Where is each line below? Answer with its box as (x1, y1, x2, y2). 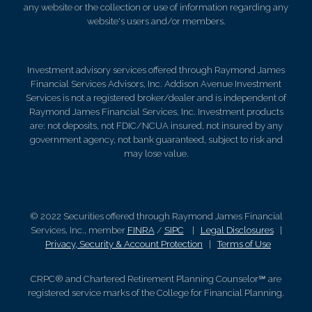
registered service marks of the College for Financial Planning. (28, 288, 284, 298)
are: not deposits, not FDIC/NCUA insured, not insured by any (29, 120, 283, 131)
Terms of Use (217, 239, 271, 249)
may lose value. (123, 148, 189, 159)
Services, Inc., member (30, 225, 127, 235)
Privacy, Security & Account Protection (45, 239, 203, 249)
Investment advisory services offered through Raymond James (27, 65, 285, 75)
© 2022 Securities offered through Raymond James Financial (29, 211, 283, 221)
